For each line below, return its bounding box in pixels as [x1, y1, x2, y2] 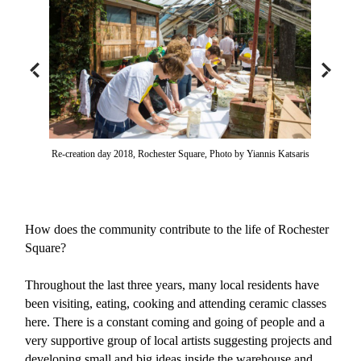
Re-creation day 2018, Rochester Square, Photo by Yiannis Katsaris [51, 147, 309, 160]
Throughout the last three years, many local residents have [25, 278, 320, 292]
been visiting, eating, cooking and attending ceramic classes [25, 297, 327, 310]
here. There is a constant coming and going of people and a [25, 315, 326, 329]
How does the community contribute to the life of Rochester [25, 222, 330, 236]
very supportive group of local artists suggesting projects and [25, 334, 333, 347]
